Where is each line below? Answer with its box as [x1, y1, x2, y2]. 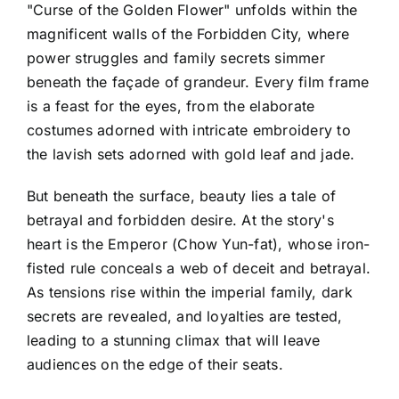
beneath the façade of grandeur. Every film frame [27, 72, 370, 91]
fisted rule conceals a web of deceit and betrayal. [27, 258, 370, 277]
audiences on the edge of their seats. [27, 354, 283, 373]
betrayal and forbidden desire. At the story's [27, 210, 334, 229]
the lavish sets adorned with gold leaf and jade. [27, 144, 355, 163]
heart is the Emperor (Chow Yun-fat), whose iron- [27, 234, 370, 253]
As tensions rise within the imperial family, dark [27, 282, 353, 301]
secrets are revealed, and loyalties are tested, [27, 306, 343, 325]
